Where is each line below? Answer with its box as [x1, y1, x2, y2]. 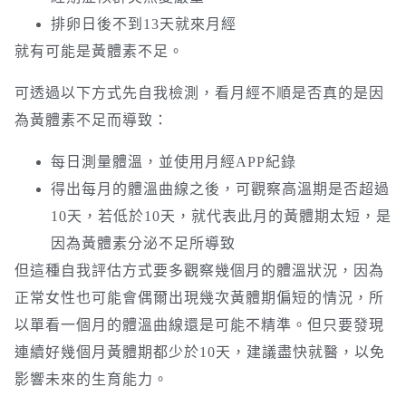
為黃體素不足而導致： [14, 112, 169, 129]
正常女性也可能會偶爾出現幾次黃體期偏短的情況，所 [14, 290, 384, 306]
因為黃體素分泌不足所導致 [51, 236, 236, 252]
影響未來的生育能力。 [14, 372, 169, 388]
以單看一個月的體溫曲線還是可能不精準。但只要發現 [14, 317, 384, 333]
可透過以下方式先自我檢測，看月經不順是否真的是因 [14, 85, 384, 101]
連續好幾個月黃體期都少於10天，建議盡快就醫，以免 [14, 344, 385, 361]
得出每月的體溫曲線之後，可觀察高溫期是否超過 [51, 181, 390, 198]
